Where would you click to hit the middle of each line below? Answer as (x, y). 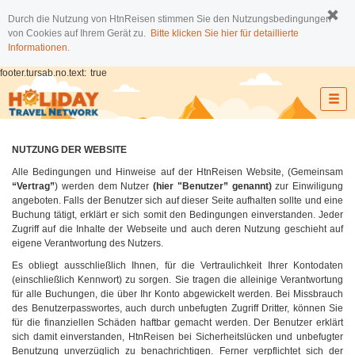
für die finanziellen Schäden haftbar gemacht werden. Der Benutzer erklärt (177, 323)
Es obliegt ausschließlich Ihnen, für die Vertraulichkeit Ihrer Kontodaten (177, 265)
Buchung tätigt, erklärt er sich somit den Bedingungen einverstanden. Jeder (177, 215)
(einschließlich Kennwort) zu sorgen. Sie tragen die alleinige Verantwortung (177, 280)
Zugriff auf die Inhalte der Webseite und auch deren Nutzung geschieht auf (177, 229)
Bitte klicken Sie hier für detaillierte (225, 33)
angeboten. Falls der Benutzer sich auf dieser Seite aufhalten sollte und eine (177, 200)
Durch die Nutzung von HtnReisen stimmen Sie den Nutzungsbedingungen (170, 19)
